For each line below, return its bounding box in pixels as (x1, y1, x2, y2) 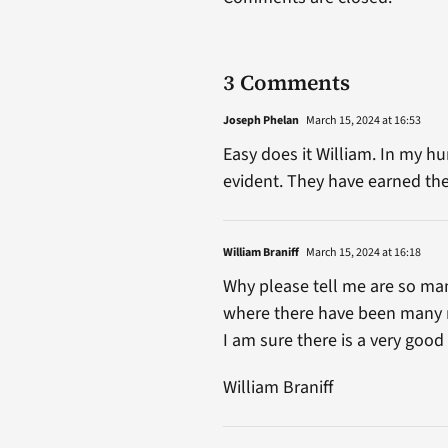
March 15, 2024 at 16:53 (303, 111, 421, 129)
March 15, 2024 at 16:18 (303, 243, 421, 261)
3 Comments (222, 67, 350, 97)
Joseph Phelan (222, 111, 299, 129)
